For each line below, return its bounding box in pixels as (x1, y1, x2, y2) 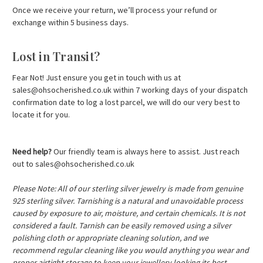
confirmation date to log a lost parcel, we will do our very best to (12, 96, 240, 107)
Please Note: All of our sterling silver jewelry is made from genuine (12, 183, 243, 194)
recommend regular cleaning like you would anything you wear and (12, 244, 249, 255)
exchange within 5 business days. (12, 16, 129, 28)
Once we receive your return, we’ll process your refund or (12, 4, 217, 15)
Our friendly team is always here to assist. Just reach (52, 146, 240, 157)
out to (12, 158, 35, 169)
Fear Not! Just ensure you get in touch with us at (12, 72, 181, 83)
